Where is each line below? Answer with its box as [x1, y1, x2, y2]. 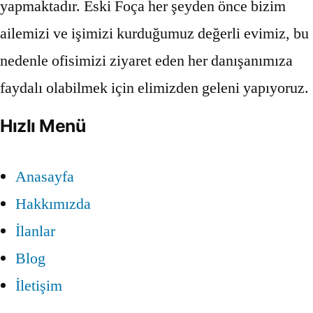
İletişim [15, 276, 62, 296]
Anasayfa [15, 167, 74, 187]
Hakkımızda [15, 194, 91, 214]
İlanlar [15, 221, 55, 242]
